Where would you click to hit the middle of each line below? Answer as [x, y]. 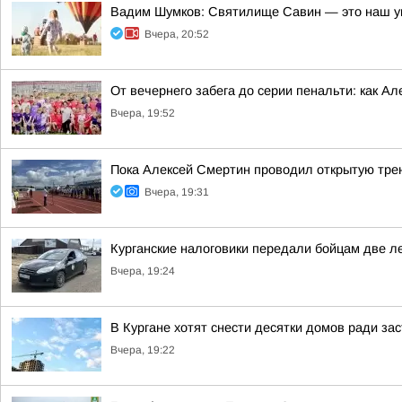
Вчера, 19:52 [143, 113]
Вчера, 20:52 [177, 34]
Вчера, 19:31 [177, 192]
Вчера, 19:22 [143, 350]
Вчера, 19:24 [143, 271]
